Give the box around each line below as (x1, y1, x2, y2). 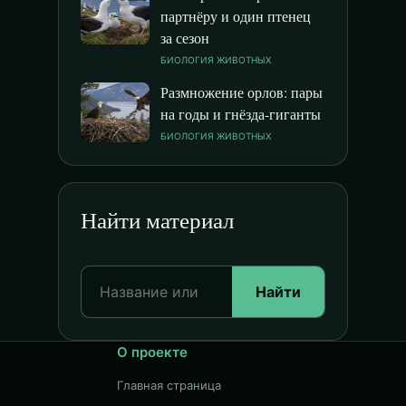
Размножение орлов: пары (160, 82, 323, 101)
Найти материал (81, 205, 234, 235)
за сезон (160, 28, 209, 47)
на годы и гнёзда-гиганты (160, 104, 321, 123)
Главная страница (117, 378, 222, 392)
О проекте (117, 343, 188, 361)
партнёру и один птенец (160, 6, 311, 25)
